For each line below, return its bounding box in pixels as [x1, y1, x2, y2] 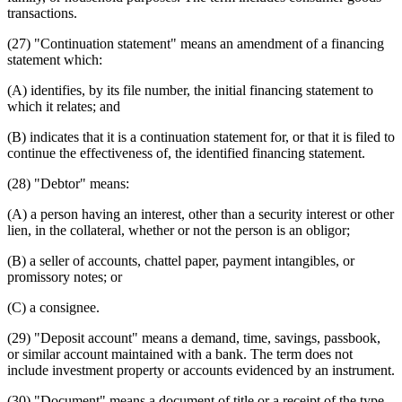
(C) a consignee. [7, 299, 100, 315]
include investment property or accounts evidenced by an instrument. [7, 362, 395, 378]
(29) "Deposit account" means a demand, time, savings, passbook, [7, 329, 380, 345]
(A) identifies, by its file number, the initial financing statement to [7, 82, 373, 98]
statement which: [7, 51, 102, 67]
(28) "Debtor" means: [7, 175, 129, 191]
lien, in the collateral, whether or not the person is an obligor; [7, 222, 350, 238]
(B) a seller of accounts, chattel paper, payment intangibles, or [7, 252, 354, 268]
